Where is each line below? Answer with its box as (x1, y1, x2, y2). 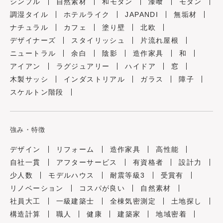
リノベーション (10, 184, 64, 193)
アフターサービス (56, 158, 117, 167)
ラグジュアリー (56, 62, 110, 71)
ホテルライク (64, 10, 110, 19)
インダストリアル (64, 75, 125, 84)
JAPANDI (125, 10, 159, 19)
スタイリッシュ (71, 36, 125, 45)
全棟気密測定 (110, 197, 156, 206)
